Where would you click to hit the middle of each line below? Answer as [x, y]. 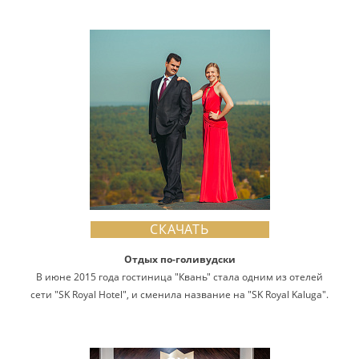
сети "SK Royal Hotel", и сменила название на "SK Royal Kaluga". [179, 294]
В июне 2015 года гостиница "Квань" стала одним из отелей [179, 277]
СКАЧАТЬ [179, 229]
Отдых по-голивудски [179, 259]
